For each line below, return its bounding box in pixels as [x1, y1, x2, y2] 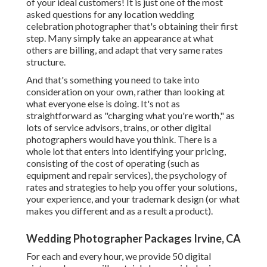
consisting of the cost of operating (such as [26, 157, 200, 169]
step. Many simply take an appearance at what [26, 32, 213, 44]
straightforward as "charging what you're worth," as [26, 110, 235, 122]
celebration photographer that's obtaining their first [26, 20, 238, 32]
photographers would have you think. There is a [26, 133, 217, 145]
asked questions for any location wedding [26, 8, 194, 20]
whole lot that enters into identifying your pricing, [26, 145, 226, 157]
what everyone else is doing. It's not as [26, 98, 180, 110]
